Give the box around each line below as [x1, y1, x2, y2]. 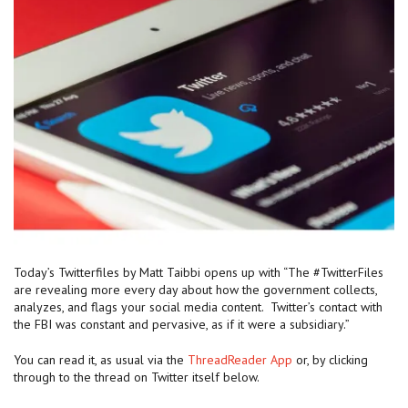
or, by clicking [292, 352, 368, 369]
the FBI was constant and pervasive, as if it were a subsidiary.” [14, 316, 350, 333]
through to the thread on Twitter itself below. [14, 369, 260, 386]
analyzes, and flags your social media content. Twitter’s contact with [14, 299, 382, 316]
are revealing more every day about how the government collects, [14, 281, 377, 299]
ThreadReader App [188, 352, 292, 369]
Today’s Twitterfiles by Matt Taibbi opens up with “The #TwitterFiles [14, 264, 383, 281]
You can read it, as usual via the [14, 352, 188, 369]
